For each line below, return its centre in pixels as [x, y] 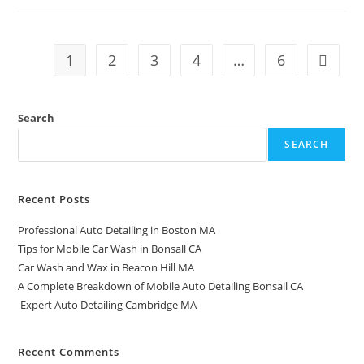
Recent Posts [54, 199]
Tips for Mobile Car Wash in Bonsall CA [110, 248]
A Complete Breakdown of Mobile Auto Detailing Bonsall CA [161, 286]
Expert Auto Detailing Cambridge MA [108, 304]
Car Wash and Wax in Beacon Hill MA [106, 267]
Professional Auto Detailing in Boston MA [117, 230]
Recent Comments [69, 351]
